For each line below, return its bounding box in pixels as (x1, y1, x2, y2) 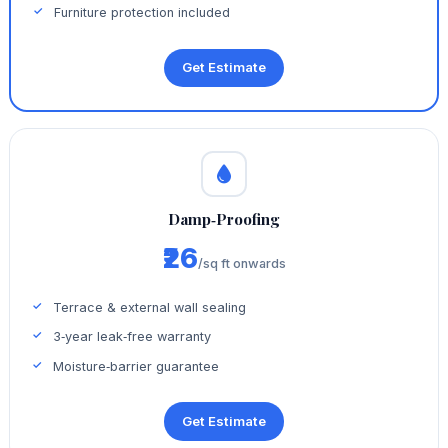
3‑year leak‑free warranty (53, 329, 212, 345)
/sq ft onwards (197, 256, 286, 271)
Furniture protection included (54, 5, 231, 21)
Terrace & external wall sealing (53, 299, 247, 315)
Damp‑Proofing (168, 208, 280, 229)
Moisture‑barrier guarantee (53, 358, 220, 374)
